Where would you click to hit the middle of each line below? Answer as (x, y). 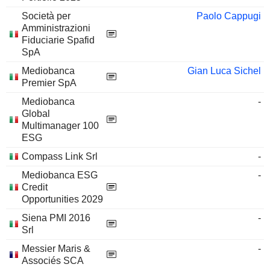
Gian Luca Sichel (224, 71)
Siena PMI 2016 (56, 218)
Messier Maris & (56, 249)
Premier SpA (49, 83)
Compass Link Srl (60, 156)
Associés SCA (53, 261)
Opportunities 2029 (62, 199)
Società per (46, 16)
